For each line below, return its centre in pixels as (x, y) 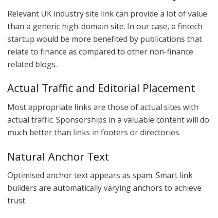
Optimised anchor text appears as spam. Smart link (100, 175)
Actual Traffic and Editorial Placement (101, 88)
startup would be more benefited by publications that (105, 39)
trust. (17, 201)
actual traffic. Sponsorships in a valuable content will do (108, 119)
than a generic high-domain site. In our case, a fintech (105, 26)
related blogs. (32, 64)
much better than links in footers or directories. (94, 132)
